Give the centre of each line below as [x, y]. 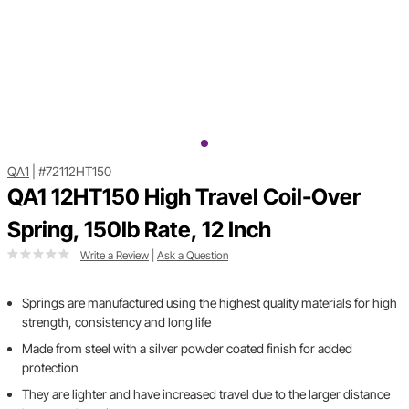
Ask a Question [193, 256]
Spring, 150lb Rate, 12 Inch [139, 230]
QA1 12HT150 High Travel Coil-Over [184, 197]
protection [50, 368]
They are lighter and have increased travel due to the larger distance [206, 394]
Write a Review [115, 256]
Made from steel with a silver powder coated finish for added [187, 349]
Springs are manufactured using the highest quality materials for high [210, 303]
